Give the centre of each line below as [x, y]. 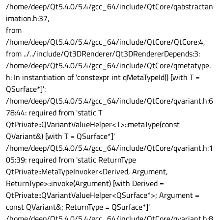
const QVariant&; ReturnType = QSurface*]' [78, 207]
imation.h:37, [28, 18]
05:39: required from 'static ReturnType [71, 160]
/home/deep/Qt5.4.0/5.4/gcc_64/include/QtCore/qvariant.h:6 [110, 101]
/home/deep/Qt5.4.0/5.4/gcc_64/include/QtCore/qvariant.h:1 [110, 148]
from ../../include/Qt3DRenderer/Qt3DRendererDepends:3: [103, 54]
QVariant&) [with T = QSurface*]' [60, 136]
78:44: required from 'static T [54, 113]
